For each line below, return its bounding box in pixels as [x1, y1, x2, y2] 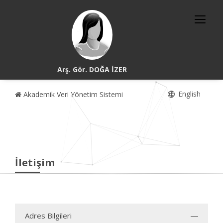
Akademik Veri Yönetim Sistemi [21, 90, 123, 99]
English [176, 89, 201, 99]
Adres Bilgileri [25, 211, 72, 221]
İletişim [15, 156, 55, 169]
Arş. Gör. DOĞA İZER [57, 65, 127, 74]
